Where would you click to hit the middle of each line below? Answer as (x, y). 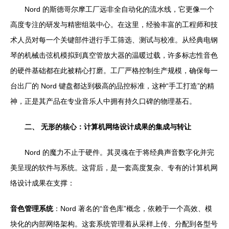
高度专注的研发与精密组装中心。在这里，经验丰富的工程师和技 (114, 25)
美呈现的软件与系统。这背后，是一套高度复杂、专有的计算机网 (114, 168)
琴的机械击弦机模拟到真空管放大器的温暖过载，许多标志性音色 (114, 55)
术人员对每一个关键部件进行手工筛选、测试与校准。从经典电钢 (114, 40)
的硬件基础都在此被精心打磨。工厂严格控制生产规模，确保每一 (114, 71)
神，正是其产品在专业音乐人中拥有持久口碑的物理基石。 (103, 101)
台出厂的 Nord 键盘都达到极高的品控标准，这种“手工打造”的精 (112, 86)
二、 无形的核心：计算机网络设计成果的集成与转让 (108, 127)
